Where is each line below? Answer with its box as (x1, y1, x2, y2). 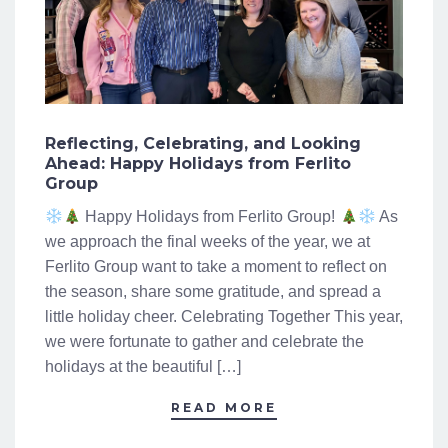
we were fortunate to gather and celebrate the (45, 333, 364, 350)
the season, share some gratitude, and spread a (45, 283, 381, 300)
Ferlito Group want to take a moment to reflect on (45, 258, 387, 275)
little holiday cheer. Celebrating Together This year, (45, 308, 403, 325)
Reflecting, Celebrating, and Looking (45, 134, 361, 153)
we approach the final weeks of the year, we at (45, 233, 370, 250)
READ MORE (171, 400, 277, 415)
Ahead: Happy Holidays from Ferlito (45, 154, 351, 173)
